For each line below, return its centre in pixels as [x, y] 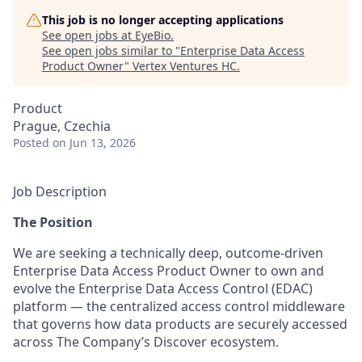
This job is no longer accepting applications [163, 20]
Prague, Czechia [62, 126]
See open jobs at [88, 35]
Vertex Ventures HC [185, 66]
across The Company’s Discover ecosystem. [146, 342]
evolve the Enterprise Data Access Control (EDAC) [163, 288]
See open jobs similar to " [111, 51]
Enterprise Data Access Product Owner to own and [168, 271]
